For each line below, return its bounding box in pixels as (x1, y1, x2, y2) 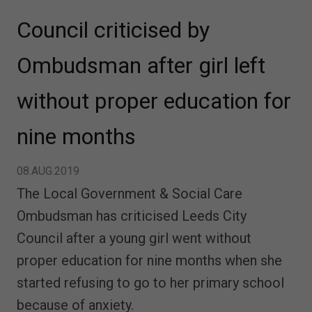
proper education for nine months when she (17, 251, 282, 269)
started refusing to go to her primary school (17, 274, 284, 291)
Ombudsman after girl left (17, 52, 265, 79)
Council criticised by (17, 16, 210, 43)
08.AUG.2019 (17, 164, 79, 178)
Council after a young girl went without (17, 229, 251, 247)
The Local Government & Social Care (17, 185, 242, 202)
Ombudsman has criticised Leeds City (17, 207, 247, 224)
